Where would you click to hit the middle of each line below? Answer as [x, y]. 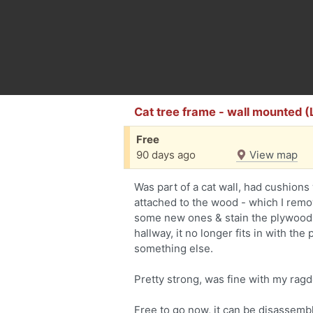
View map [272, 155]
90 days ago [166, 155]
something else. [174, 248]
